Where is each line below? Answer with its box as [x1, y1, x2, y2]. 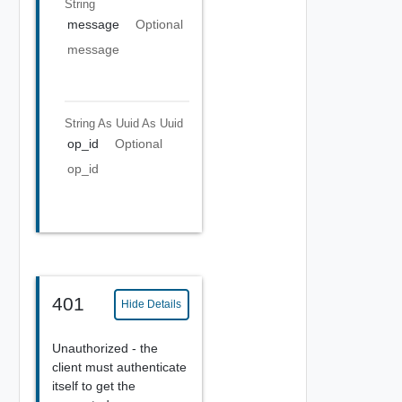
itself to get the [51, 378, 135, 393]
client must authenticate [51, 359, 187, 374]
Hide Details [121, 298, 182, 310]
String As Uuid [64, 116, 139, 130]
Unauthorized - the [51, 340, 158, 355]
